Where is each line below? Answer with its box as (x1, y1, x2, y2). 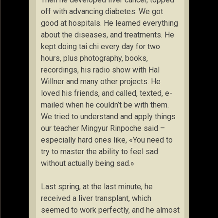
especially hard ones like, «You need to (41, 135, 173, 145)
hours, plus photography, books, (41, 54, 148, 63)
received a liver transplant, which (41, 194, 151, 203)
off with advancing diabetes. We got (41, 7, 163, 16)
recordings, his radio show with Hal (41, 65, 160, 74)
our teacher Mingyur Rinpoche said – (41, 124, 165, 133)
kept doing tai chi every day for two (41, 42, 160, 51)
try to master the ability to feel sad (41, 147, 158, 156)
